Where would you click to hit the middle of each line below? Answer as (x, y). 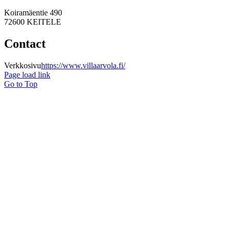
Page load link (27, 75)
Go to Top (21, 84)
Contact (25, 44)
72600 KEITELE (33, 22)
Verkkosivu (23, 66)
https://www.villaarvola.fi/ (83, 66)
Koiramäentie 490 (33, 13)
